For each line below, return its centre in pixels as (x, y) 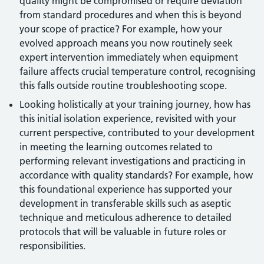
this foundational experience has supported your (126, 189)
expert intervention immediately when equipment (129, 57)
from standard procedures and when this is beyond (131, 15)
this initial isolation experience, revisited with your (128, 118)
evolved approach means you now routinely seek (126, 43)
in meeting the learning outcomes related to (116, 147)
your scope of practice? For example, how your (121, 29)
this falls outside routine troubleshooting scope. (123, 85)
